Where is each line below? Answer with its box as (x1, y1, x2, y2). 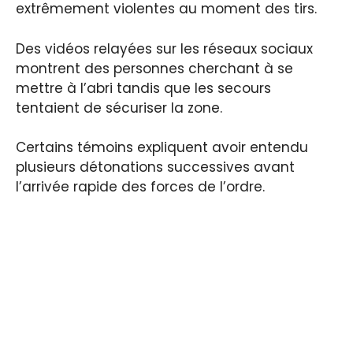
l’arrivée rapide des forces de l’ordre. (16, 177, 265, 197)
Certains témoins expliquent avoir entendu (16, 138, 308, 158)
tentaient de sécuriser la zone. (16, 98, 222, 117)
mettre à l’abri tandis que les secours (16, 78, 271, 98)
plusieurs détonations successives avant (16, 158, 295, 177)
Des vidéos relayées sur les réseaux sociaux (16, 39, 313, 58)
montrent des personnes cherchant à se (16, 58, 293, 78)
